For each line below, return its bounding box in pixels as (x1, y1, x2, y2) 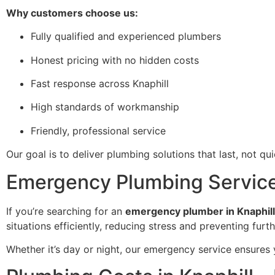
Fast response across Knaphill (31, 77, 169, 90)
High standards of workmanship (31, 101, 179, 114)
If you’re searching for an (6, 204, 125, 217)
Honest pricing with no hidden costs (31, 53, 199, 66)
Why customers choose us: (6, 6, 138, 19)
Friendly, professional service (31, 124, 166, 137)
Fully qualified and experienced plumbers (31, 30, 221, 43)
